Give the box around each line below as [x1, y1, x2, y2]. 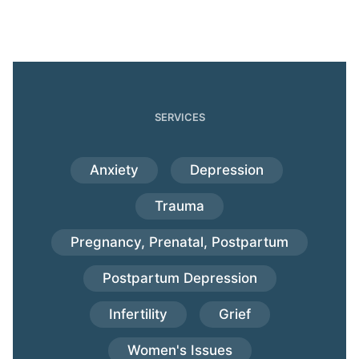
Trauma [155, 198, 204, 215]
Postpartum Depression [102, 270, 257, 287]
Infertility [108, 306, 167, 323]
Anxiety [89, 162, 139, 179]
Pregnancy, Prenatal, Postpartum [71, 234, 288, 251]
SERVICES [154, 111, 205, 124]
